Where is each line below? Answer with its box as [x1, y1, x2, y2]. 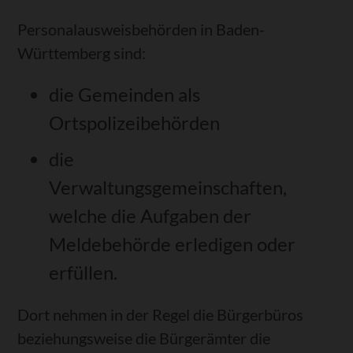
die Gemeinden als [49, 82, 201, 106]
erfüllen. [49, 260, 118, 284]
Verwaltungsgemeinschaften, [49, 175, 288, 199]
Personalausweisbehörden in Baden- [17, 19, 266, 39]
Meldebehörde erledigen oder [49, 232, 296, 255]
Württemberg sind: [17, 43, 147, 62]
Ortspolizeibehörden [49, 110, 221, 134]
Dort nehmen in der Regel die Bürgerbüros [17, 304, 304, 324]
